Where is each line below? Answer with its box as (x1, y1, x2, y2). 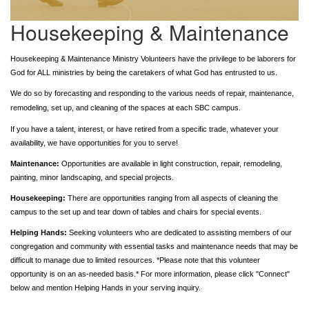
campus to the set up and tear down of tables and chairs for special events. (10, 207, 263, 216)
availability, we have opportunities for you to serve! (10, 138, 180, 147)
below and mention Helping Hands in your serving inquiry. (10, 283, 201, 292)
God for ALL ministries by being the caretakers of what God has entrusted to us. (10, 68, 277, 77)
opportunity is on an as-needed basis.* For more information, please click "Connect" (10, 269, 290, 278)
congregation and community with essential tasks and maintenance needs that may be (10, 241, 298, 250)
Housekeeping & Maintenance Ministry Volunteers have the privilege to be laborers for (10, 54, 296, 63)
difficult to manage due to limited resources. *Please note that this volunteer (10, 255, 260, 264)
